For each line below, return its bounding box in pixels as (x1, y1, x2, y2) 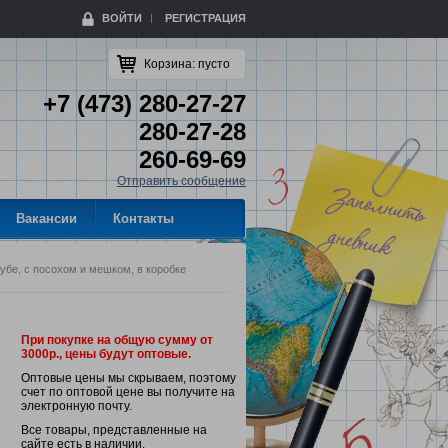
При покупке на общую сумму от (21, 333, 213, 348)
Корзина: (144, 57, 198, 72)
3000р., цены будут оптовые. (21, 347, 191, 362)
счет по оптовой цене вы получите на (21, 385, 235, 400)
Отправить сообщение (117, 174, 246, 189)
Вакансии (16, 211, 77, 227)
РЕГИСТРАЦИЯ (165, 12, 246, 24)
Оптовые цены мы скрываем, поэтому (21, 371, 236, 386)
